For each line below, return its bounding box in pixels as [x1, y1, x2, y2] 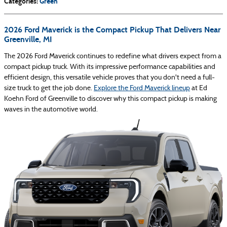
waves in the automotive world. [4, 105, 98, 113]
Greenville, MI [4, 34, 52, 44]
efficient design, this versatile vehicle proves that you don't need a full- [4, 73, 215, 82]
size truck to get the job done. [4, 84, 94, 92]
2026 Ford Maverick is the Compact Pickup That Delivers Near [4, 24, 220, 34]
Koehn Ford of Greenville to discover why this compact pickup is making [4, 95, 217, 103]
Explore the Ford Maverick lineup [94, 84, 190, 92]
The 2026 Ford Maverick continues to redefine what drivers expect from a [4, 52, 221, 60]
